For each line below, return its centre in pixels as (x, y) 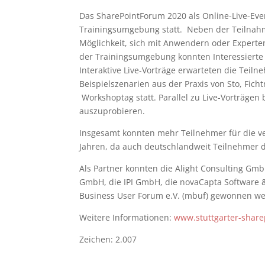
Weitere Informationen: (127, 217)
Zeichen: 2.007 (108, 239)
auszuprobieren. (112, 111)
